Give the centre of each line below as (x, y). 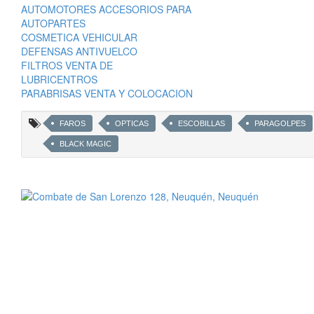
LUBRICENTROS (59, 80)
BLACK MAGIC (86, 144)
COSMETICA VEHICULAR (79, 37)
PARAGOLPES (280, 124)
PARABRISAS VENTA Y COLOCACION (107, 94)
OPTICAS (132, 124)
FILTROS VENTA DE (67, 66)
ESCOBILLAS (202, 124)
